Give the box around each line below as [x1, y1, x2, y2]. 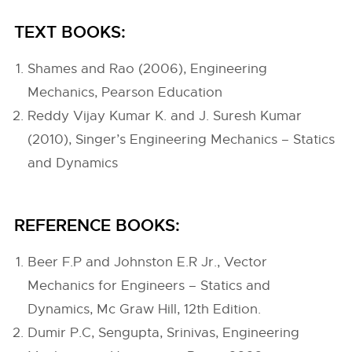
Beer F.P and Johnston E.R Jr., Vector [27, 254, 268, 270]
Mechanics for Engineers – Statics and [27, 277, 271, 294]
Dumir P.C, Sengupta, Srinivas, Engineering [27, 324, 300, 341]
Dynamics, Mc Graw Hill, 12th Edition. [27, 301, 262, 317]
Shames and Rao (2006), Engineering [27, 60, 268, 77]
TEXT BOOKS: [14, 22, 126, 42]
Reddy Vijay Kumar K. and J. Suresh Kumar [27, 108, 302, 124]
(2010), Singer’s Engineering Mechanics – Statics [27, 131, 335, 148]
